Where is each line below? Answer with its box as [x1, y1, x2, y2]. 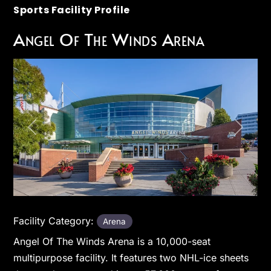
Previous [31, 127, 65, 139]
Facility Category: [13, 214, 97, 227]
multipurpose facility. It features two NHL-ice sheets [13, 252, 249, 264]
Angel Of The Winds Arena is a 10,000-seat [13, 235, 211, 248]
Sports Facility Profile [13, 2, 130, 17]
